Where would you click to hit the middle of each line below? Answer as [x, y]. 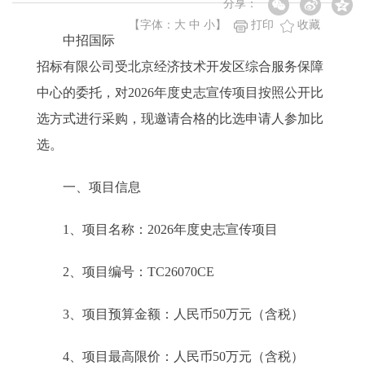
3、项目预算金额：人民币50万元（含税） [170, 314]
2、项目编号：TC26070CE [125, 272]
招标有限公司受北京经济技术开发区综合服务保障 [180, 66]
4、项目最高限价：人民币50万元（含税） [170, 356]
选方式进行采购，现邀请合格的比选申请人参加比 [180, 119]
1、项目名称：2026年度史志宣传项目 [157, 229]
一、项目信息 [89, 187]
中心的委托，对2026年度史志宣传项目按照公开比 [180, 92]
